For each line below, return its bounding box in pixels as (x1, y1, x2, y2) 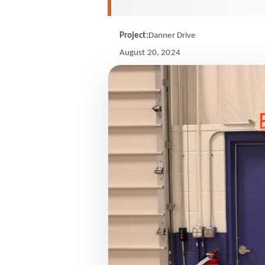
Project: (119, 31, 148, 40)
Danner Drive (148, 31, 196, 40)
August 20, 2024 (119, 48, 180, 57)
